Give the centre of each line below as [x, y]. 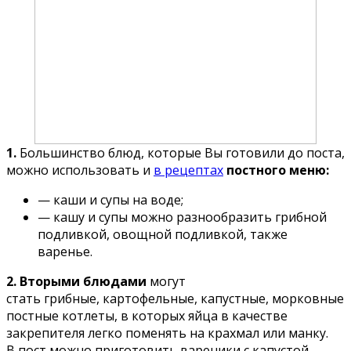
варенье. [65, 251]
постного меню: [278, 170]
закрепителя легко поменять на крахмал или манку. [167, 333]
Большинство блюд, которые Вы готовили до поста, [181, 152]
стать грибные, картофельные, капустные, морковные [175, 298]
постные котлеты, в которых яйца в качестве [147, 315]
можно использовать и [80, 170]
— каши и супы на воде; [110, 199]
